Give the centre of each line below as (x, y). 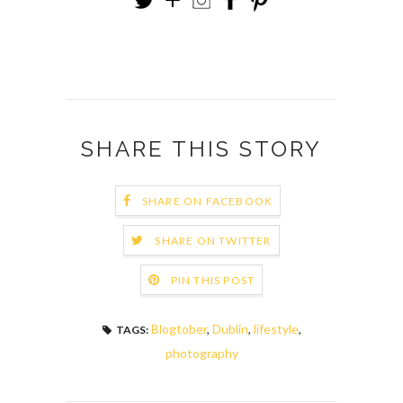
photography (201, 353)
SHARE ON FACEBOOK (207, 201)
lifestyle (276, 328)
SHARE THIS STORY (201, 148)
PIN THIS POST (213, 281)
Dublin (230, 328)
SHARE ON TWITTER (213, 241)
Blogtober (179, 328)
